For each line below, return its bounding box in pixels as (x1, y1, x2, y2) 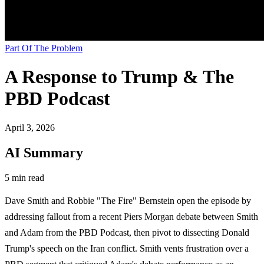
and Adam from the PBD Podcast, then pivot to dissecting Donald (5, 227, 249, 237)
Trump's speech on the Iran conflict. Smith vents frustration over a (5, 243, 249, 253)
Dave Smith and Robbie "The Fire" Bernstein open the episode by (5, 195, 251, 206)
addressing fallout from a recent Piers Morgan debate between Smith (5, 211, 258, 222)
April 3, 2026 (5, 122, 55, 133)
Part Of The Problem (5, 43, 82, 53)
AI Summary (5, 144, 83, 160)
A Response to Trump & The (5, 66, 234, 88)
